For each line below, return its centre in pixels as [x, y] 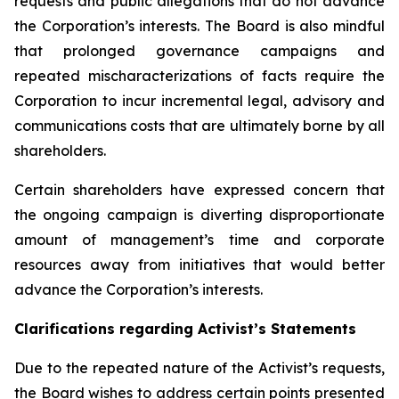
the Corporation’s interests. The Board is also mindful [199, 26]
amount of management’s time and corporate [199, 240]
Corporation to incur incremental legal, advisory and [199, 101]
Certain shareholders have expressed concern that [199, 190]
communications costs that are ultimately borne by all [199, 126]
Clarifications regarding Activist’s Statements [185, 329]
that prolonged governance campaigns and [199, 51]
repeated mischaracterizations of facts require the [199, 76]
